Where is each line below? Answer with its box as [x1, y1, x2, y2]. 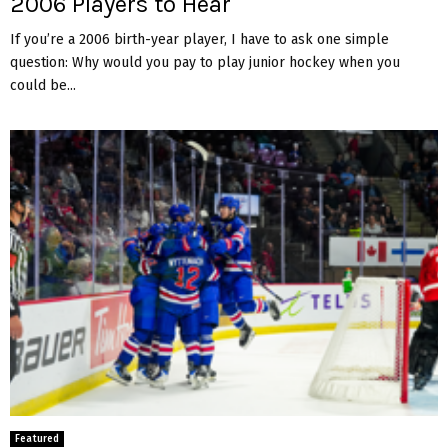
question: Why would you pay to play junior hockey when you [10, 54, 400, 72]
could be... [10, 77, 76, 95]
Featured [15, 432, 59, 445]
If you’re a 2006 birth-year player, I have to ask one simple [10, 31, 389, 49]
